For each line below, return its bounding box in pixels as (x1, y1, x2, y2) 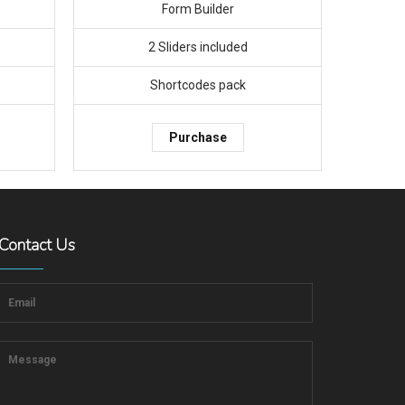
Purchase (168, 130, 227, 146)
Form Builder (161, 2, 234, 17)
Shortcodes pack (149, 78, 246, 93)
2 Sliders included (147, 40, 248, 55)
